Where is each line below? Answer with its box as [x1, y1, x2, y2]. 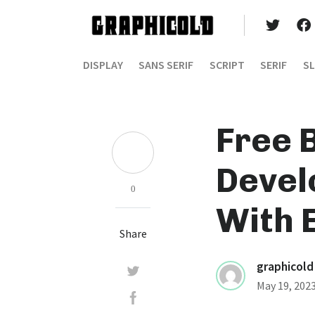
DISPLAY [83, 58, 123, 72]
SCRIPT [209, 58, 245, 72]
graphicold [257, 259, 314, 274]
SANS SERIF [139, 58, 194, 72]
